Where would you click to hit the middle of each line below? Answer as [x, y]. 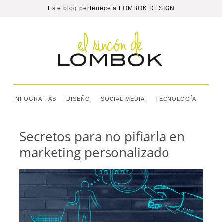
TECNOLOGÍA [175, 99]
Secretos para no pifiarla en [102, 136]
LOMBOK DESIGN [147, 8]
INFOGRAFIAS [34, 99]
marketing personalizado [94, 152]
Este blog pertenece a [83, 8]
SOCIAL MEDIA [122, 99]
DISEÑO [78, 99]
